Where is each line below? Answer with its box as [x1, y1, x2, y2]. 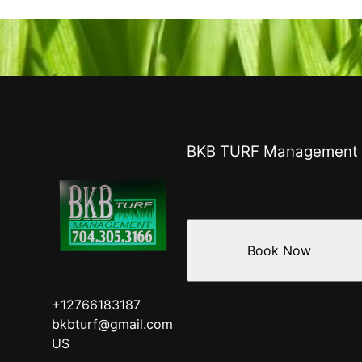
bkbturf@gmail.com [52, 315, 173, 332]
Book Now [246, 242, 311, 259]
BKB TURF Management [187, 142, 359, 161]
